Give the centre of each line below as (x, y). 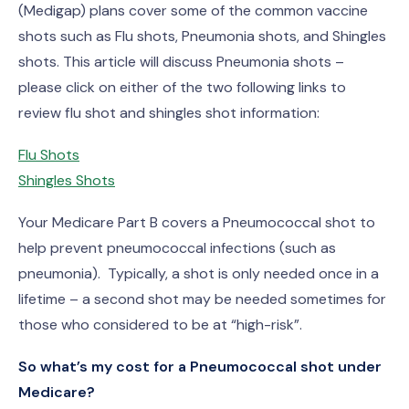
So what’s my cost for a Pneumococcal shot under (200, 367)
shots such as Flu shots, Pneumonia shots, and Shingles (202, 36)
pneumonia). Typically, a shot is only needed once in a (199, 273)
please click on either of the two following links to (182, 87)
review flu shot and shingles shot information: (169, 113)
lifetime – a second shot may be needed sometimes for (202, 299)
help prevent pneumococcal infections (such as (177, 248)
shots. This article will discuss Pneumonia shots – (181, 62)
